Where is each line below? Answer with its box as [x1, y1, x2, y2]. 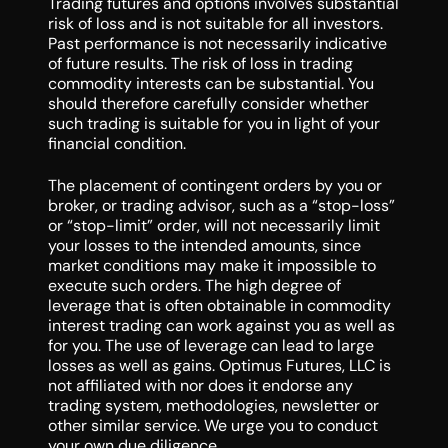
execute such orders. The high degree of [47, 275, 341, 297]
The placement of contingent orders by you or [47, 175, 382, 197]
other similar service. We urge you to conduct [47, 415, 378, 437]
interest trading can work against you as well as [47, 315, 395, 337]
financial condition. [47, 133, 186, 155]
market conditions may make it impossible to [47, 255, 376, 277]
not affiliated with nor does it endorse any [47, 375, 353, 397]
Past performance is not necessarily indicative [47, 33, 387, 55]
